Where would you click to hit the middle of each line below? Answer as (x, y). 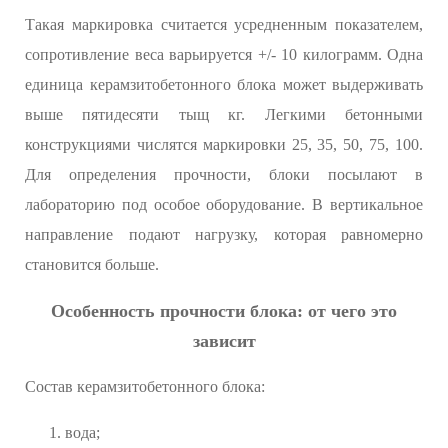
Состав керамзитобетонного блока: (145, 387)
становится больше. (92, 265)
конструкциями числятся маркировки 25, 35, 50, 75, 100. (224, 145)
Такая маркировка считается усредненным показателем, (224, 25)
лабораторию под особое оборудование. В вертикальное (224, 205)
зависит (224, 341)
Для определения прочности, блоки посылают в (224, 175)
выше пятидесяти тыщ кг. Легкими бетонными (224, 115)
